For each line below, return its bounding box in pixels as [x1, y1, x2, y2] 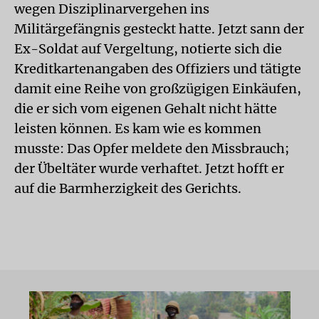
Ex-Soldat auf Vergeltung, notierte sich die [14, 41, 282, 57]
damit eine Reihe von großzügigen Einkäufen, [14, 80, 301, 97]
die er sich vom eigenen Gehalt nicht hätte [14, 100, 277, 117]
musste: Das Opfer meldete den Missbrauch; [14, 140, 289, 157]
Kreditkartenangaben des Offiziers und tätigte [14, 61, 301, 77]
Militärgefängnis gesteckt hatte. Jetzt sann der [14, 21, 304, 37]
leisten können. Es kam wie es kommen [14, 120, 261, 137]
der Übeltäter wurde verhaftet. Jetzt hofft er [14, 160, 284, 177]
